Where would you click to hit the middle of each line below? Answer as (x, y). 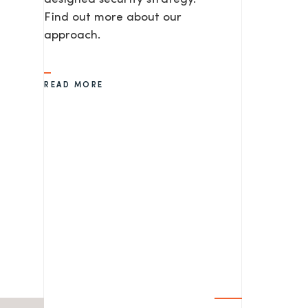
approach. (72, 36)
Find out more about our (113, 18)
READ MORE (74, 86)
